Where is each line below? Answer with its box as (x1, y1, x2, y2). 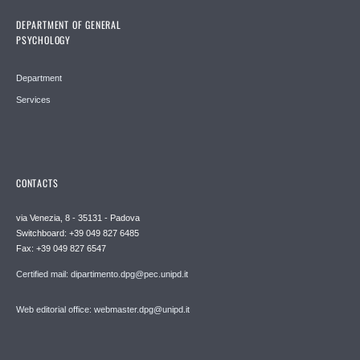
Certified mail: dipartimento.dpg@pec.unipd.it (16, 269, 188, 280)
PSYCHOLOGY (16, 33, 71, 47)
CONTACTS (16, 176, 59, 190)
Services (16, 95, 51, 105)
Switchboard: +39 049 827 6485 (16, 228, 139, 239)
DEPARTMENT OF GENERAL (16, 18, 121, 32)
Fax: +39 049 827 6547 (16, 243, 106, 254)
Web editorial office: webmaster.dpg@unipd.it (16, 305, 190, 315)
